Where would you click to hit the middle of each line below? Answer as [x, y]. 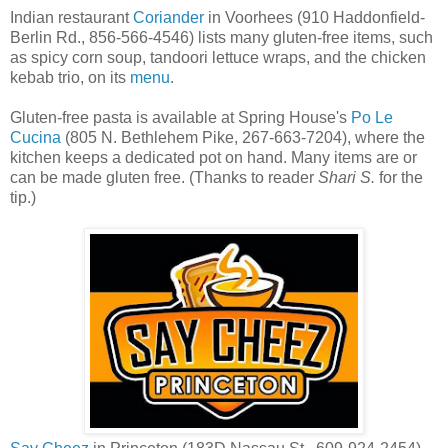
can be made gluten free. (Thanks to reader [164, 177]
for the [399, 177]
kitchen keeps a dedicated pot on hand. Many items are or [213, 157]
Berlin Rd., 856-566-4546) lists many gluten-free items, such [221, 37]
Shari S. [346, 177]
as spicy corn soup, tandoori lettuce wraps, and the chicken [218, 57]
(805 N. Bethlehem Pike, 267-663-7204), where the [243, 137]
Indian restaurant [71, 17]
